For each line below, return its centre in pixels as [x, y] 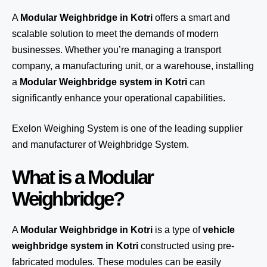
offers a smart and [191, 18]
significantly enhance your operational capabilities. [119, 98]
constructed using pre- [186, 246]
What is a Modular [83, 177]
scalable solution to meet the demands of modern [115, 34]
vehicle [219, 230]
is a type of [178, 230]
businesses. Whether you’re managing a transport [117, 50]
